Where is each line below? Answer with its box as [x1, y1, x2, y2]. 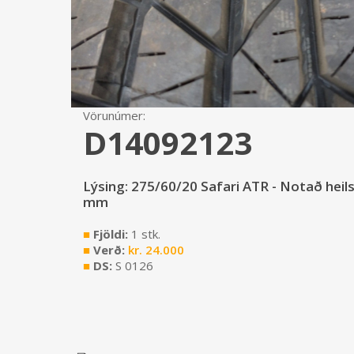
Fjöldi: [90, 226, 131, 242]
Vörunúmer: [83, 107, 145, 123]
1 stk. [131, 226, 160, 242]
